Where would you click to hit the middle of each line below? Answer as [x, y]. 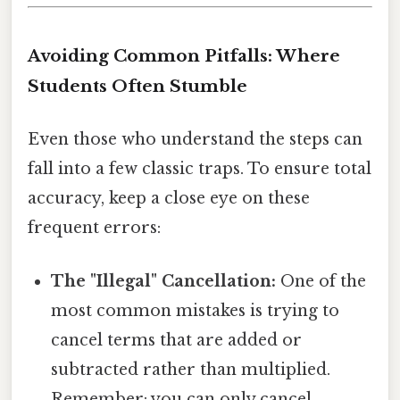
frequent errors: [94, 228]
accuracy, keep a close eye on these [169, 199]
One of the [321, 281]
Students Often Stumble [137, 87]
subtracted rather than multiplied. [191, 369]
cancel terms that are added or [177, 340]
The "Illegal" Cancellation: [164, 281]
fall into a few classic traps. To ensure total [200, 169]
